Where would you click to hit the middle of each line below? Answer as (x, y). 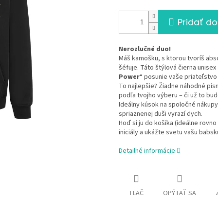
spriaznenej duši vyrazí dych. (161, 114)
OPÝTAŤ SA (180, 193)
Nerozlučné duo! (145, 49)
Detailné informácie (147, 151)
